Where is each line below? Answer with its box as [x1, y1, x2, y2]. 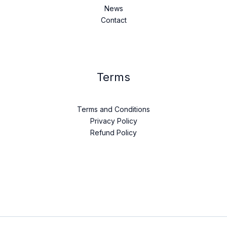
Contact [100, 16, 127, 25]
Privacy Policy [90, 116, 137, 125]
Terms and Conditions [77, 104, 150, 113]
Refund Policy [90, 128, 137, 137]
